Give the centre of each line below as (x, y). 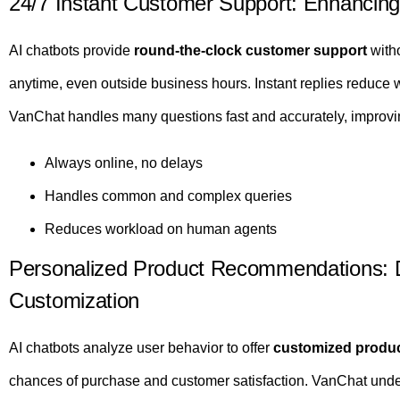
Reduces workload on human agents (161, 229)
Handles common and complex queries (168, 196)
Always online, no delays (124, 162)
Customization (75, 300)
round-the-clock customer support (250, 51)
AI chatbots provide (71, 51)
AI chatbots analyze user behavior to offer (141, 347)
